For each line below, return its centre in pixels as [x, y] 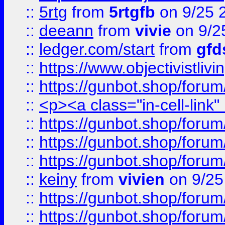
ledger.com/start [97, 49]
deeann [66, 31]
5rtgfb [132, 12]
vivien [142, 179]
